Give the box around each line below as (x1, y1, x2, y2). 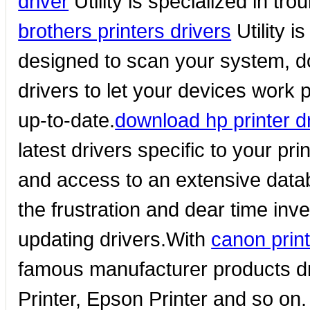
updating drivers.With (18, 228, 212, 251)
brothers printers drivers (18, 19, 232, 43)
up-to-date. (18, 109, 116, 132)
